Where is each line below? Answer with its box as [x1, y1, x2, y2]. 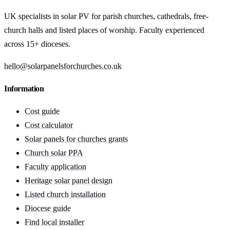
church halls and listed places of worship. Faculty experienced [4, 26, 204, 35]
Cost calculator [25, 120, 73, 129]
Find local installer [25, 217, 84, 226]
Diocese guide [25, 203, 71, 213]
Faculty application [25, 162, 86, 171]
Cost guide [25, 106, 60, 116]
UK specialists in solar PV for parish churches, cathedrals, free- [4, 12, 208, 21]
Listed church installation [25, 189, 106, 199]
